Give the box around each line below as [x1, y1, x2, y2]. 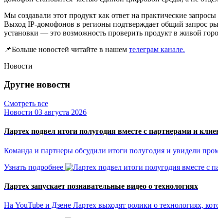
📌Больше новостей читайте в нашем [4, 45, 129, 54]
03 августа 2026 [35, 108, 87, 116]
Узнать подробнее [4, 163, 63, 171]
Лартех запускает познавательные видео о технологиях [4, 182, 198, 190]
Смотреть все [4, 99, 48, 108]
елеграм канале [132, 45, 183, 54]
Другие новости [4, 79, 70, 90]
